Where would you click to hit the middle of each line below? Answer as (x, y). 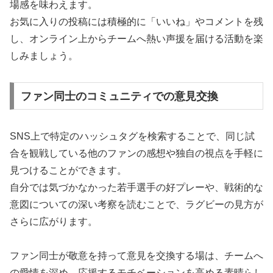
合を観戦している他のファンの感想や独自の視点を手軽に (136, 153)
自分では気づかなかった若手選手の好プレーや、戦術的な (136, 187)
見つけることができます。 (68, 170)
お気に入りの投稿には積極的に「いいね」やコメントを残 (136, 22)
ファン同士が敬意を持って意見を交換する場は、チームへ (136, 256)
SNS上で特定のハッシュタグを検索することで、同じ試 (132, 136)
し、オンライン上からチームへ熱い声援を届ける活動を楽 (136, 39)
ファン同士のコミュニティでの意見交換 (119, 96)
